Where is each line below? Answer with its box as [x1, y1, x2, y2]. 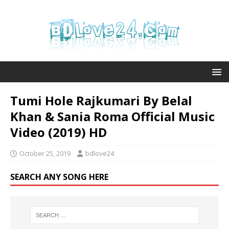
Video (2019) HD [10, 124, 107, 141]
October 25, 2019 [19, 149, 71, 158]
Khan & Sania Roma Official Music [10, 108, 215, 125]
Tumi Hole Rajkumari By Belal [10, 92, 192, 109]
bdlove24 [85, 149, 114, 158]
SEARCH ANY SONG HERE [10, 171, 108, 182]
